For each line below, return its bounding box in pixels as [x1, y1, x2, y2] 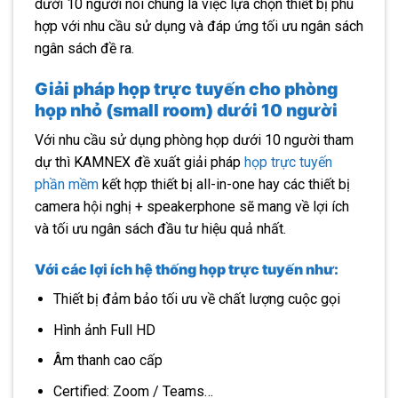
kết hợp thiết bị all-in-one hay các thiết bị [99, 176, 350, 194]
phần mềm [35, 176, 99, 194]
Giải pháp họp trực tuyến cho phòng [35, 77, 338, 99]
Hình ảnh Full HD [52, 321, 155, 338]
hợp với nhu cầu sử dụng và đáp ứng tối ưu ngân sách [35, 18, 363, 35]
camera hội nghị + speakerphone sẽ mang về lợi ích [35, 198, 349, 216]
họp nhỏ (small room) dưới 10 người [35, 99, 338, 121]
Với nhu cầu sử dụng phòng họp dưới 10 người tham [35, 131, 354, 149]
